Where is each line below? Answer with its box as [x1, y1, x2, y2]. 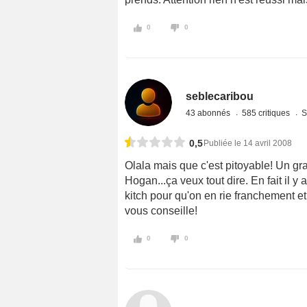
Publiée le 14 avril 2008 [204, 138, 292, 148]
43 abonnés [186, 108, 233, 118]
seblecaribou [186, 90, 254, 102]
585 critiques [242, 108, 293, 118]
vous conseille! [125, 204, 197, 217]
